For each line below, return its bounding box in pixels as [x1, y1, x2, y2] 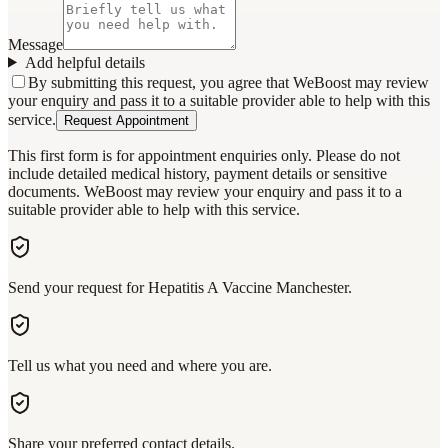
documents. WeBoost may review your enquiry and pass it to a [8, 182, 402, 200]
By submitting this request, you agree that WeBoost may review [28, 73, 429, 91]
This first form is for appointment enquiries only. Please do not [8, 146, 400, 164]
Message [8, 35, 63, 53]
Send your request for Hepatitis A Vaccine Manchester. [8, 278, 352, 296]
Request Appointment [64, 112, 189, 128]
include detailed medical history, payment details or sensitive [8, 164, 387, 182]
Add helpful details [24, 53, 145, 71]
